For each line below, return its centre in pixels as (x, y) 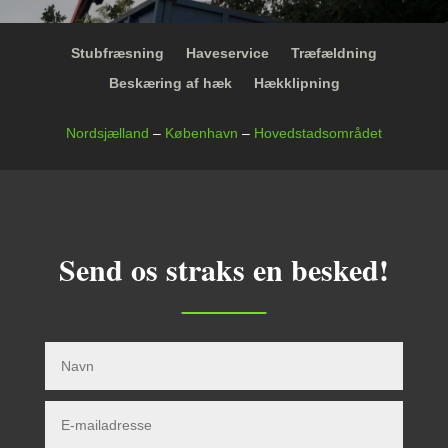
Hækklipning (296, 83)
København (201, 133)
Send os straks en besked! (223, 269)
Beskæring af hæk (170, 83)
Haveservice (227, 53)
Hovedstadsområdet (318, 133)
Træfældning (334, 53)
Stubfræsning (117, 53)
